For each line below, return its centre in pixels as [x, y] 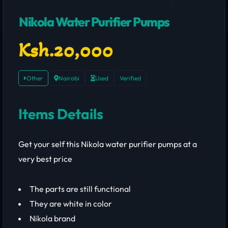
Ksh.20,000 [66, 50]
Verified [130, 78]
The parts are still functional [80, 189]
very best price [45, 159]
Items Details [61, 114]
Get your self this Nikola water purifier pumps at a [108, 144]
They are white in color [71, 204]
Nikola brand [52, 218]
